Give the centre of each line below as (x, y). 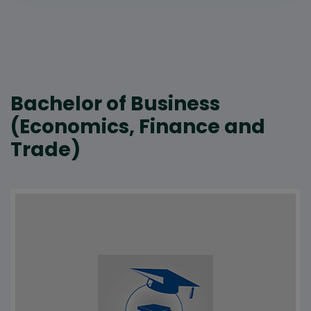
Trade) (45, 150)
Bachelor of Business (115, 104)
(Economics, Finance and (138, 127)
